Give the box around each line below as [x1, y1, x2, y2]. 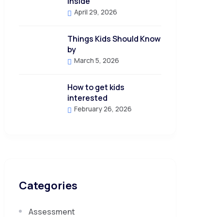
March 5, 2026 [73, 56, 119, 65]
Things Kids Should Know [67, 33, 161, 44]
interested [67, 93, 108, 103]
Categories [19, 178, 77, 193]
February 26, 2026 [73, 104, 132, 113]
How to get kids [67, 82, 124, 93]
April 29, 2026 [73, 7, 117, 16]
